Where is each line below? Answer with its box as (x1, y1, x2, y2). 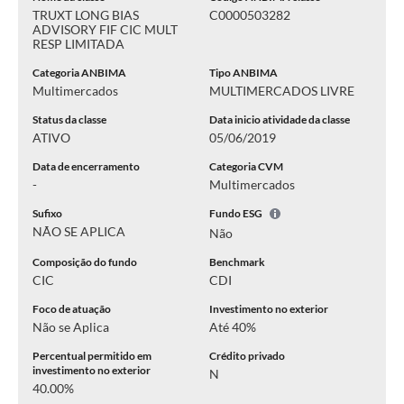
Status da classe (32, 113, 106, 126)
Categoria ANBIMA (32, 66, 126, 79)
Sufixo (32, 207, 62, 220)
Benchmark (209, 255, 265, 269)
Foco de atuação (32, 302, 111, 316)
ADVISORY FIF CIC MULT (32, 22, 178, 37)
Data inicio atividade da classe (209, 113, 350, 126)
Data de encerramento (32, 160, 140, 173)
